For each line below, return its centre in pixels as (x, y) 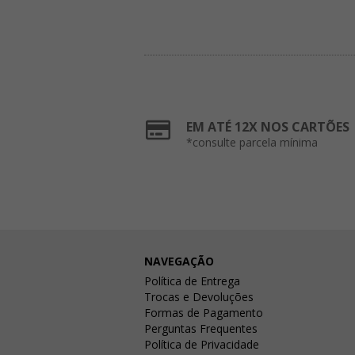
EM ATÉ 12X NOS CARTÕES (267, 126)
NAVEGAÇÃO (179, 261)
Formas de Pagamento (204, 312)
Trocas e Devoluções (199, 296)
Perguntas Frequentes (201, 328)
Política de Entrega (192, 281)
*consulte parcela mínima (252, 142)
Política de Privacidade (202, 344)
